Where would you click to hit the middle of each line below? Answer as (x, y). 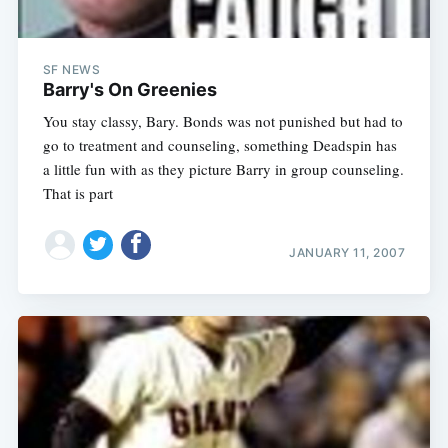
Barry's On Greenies (129, 90)
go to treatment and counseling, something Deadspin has (219, 145)
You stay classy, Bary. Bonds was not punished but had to (222, 121)
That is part (77, 193)
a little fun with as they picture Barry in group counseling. (223, 169)
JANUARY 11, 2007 (347, 252)
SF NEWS (71, 70)
